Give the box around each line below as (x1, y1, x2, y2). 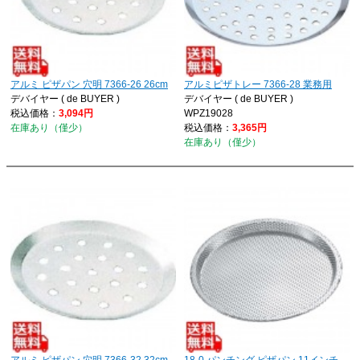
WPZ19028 (184, 108, 233, 120)
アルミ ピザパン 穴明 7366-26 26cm (10, 79, 168, 91)
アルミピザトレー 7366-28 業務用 (184, 79, 332, 91)
